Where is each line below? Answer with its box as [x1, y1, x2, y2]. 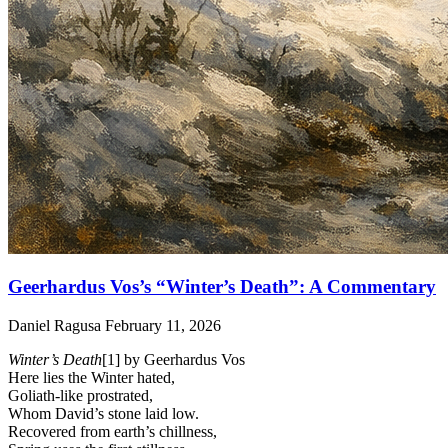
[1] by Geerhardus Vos [102, 350, 245, 368]
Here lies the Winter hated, [8, 368, 175, 386]
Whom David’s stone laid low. [8, 404, 199, 422]
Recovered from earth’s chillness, [8, 422, 217, 440]
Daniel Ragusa [8, 316, 105, 334]
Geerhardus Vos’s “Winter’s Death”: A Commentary [8, 276, 436, 298]
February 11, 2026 [105, 316, 221, 334]
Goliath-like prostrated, [8, 386, 153, 404]
